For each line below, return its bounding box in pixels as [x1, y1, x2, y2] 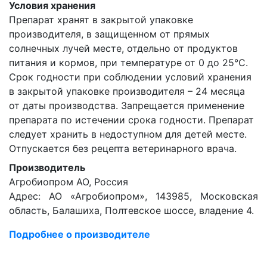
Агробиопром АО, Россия [9, 176, 128, 188]
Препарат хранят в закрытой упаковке [9, 14, 193, 26]
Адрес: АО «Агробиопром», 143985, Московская [9, 190, 258, 202]
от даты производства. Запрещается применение [9, 100, 244, 111]
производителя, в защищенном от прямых [9, 28, 210, 40]
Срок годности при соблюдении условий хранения [9, 71, 252, 83]
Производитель [9, 162, 85, 173]
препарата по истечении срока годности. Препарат [9, 114, 254, 126]
